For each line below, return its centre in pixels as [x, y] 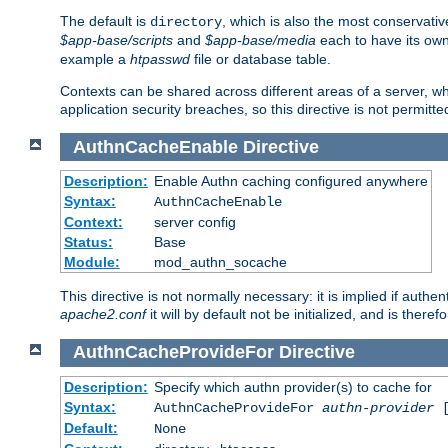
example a [95, 59]
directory [186, 22]
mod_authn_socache [220, 262]
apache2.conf [103, 314]
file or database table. [260, 59]
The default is [105, 21]
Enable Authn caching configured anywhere [290, 181]
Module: [91, 262]
